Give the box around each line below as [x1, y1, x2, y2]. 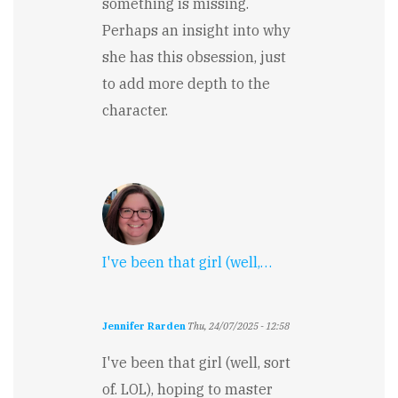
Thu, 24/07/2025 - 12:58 [186, 319, 290, 332]
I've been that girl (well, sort [102, 353, 291, 371]
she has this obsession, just [102, 47, 286, 66]
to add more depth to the [102, 74, 270, 92]
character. [102, 100, 168, 119]
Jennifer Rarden [102, 319, 186, 332]
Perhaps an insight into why [102, 20, 291, 39]
